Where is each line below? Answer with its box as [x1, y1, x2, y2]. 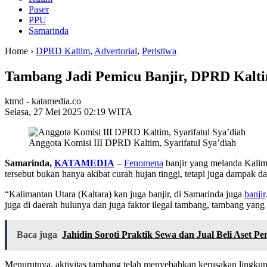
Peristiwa [142, 45, 176, 56]
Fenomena [124, 158, 163, 169]
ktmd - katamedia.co [5, 96, 81, 107]
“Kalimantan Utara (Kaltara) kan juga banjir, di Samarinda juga [5, 189, 244, 200]
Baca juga [17, 229, 57, 240]
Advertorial [94, 45, 137, 56]
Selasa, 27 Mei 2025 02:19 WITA [5, 107, 132, 117]
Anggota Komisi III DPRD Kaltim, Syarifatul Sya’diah [29, 138, 236, 148]
